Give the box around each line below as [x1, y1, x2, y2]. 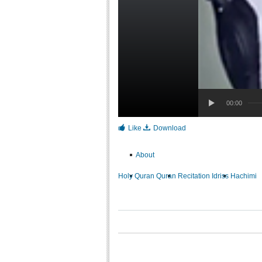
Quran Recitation [156, 172, 210, 180]
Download [151, 124, 186, 132]
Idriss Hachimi [212, 172, 257, 180]
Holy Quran [118, 172, 154, 180]
